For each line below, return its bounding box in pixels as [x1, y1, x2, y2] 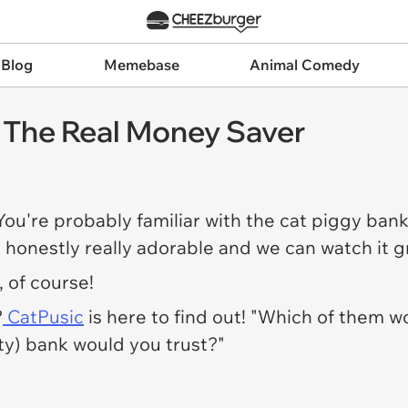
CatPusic [3, 305, 84, 328]
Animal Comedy [250, 56, 361, 74]
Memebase [103, 56, 179, 74]
